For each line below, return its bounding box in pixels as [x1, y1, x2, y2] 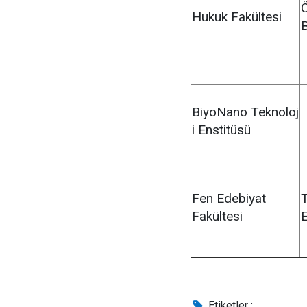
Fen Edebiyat [192, 191, 266, 206]
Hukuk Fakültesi [192, 9, 282, 25]
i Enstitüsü [192, 122, 251, 138]
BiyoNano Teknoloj [192, 104, 299, 120]
